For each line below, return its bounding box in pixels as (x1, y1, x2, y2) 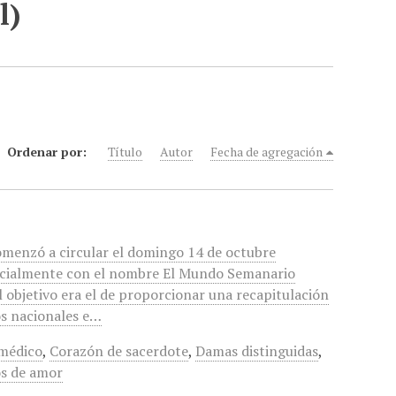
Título (108, 143, 143, 160)
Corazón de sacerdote (49, 341, 189, 361)
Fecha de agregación (210, 143, 324, 160)
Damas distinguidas (195, 341, 319, 361)
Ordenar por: (7, 143, 91, 160)
